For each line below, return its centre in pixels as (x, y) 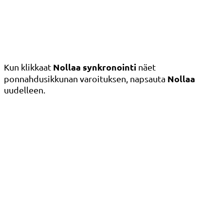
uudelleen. (25, 90)
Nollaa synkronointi (95, 67)
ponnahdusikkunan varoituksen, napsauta (86, 79)
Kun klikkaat (28, 67)
